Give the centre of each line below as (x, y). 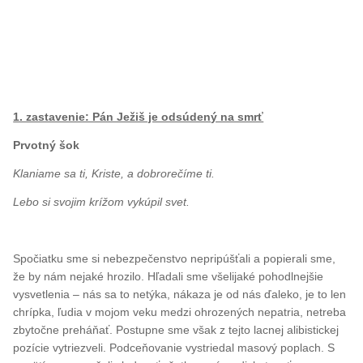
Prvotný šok (47, 145)
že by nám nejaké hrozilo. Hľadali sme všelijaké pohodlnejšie (169, 276)
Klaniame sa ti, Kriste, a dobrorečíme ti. (114, 173)
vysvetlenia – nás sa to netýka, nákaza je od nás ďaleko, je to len (180, 294)
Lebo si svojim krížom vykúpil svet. (102, 201)
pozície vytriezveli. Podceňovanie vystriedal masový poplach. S (174, 347)
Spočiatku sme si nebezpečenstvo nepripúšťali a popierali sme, (175, 258)
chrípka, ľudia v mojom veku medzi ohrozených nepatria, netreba (180, 312)
